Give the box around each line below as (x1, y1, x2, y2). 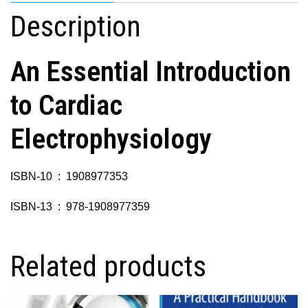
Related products (10, 250, 206, 284)
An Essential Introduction (10, 55, 291, 89)
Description (10, 10, 141, 44)
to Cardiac (10, 89, 122, 122)
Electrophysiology (10, 122, 212, 156)
